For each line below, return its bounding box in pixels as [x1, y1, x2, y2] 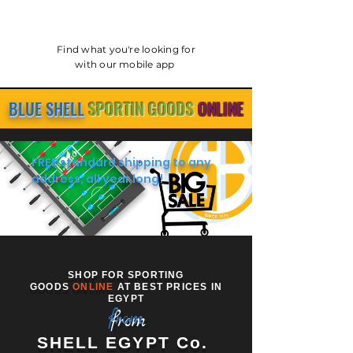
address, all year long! [32, 171, 163, 187]
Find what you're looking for [57, 43, 195, 55]
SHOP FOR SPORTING [68, 269, 184, 281]
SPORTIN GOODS [88, 96, 194, 121]
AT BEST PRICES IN [117, 281, 222, 292]
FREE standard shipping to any [32, 154, 211, 170]
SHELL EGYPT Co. [36, 333, 215, 351]
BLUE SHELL [9, 96, 84, 121]
